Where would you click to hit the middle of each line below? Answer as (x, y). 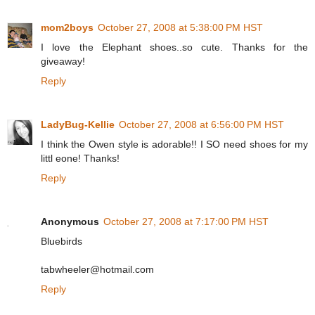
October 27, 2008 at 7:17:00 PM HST (186, 222)
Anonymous (70, 222)
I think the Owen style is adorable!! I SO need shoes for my (174, 144)
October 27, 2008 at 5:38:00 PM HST (180, 28)
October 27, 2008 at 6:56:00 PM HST (201, 125)
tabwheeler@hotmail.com (97, 270)
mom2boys (67, 28)
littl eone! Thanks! (80, 159)
